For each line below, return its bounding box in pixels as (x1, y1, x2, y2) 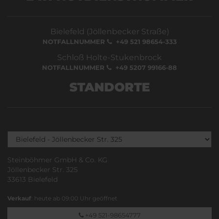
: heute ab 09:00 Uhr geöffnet (31, 194, 117, 202)
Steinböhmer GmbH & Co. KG (7, 155, 108, 164)
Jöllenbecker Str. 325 (7, 165, 78, 174)
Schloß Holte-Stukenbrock (57, 52, 162, 62)
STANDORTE (69, 79, 150, 94)
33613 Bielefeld (7, 175, 58, 184)
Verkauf (7, 194, 31, 202)
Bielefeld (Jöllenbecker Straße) (50, 26, 169, 36)
